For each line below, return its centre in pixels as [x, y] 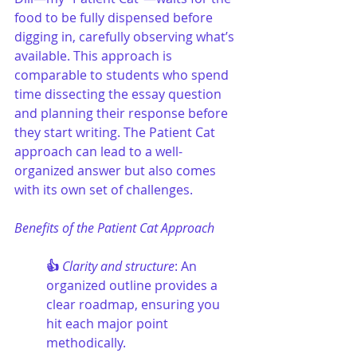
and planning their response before [123, 113]
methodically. [86, 342]
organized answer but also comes [117, 170]
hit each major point [109, 323]
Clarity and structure [118, 266]
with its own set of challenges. [104, 189]
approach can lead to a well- [98, 151]
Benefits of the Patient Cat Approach [114, 228]
